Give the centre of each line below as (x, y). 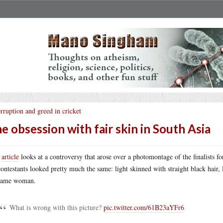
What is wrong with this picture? (56, 207)
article (10, 157)
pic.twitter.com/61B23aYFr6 (144, 207)
